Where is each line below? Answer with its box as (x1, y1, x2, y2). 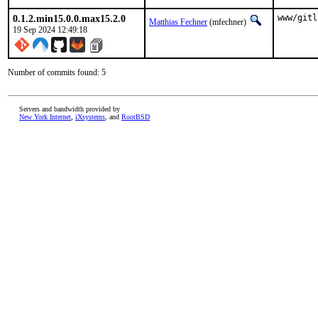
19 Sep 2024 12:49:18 (13, 25, 87, 35)
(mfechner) (207, 17, 248, 27)
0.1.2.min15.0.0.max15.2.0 (13, 13, 126, 24)
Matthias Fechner (149, 17, 207, 27)
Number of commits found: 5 (8, 67, 106, 77)
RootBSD (121, 113, 150, 121)
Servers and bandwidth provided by (19, 105, 120, 113)
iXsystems (75, 113, 105, 121)
